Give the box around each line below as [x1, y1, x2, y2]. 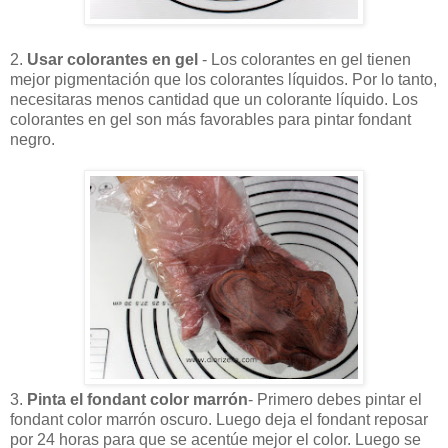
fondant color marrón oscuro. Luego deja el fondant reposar [10, 410, 428, 428]
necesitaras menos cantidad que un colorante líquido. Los [10, 90, 418, 108]
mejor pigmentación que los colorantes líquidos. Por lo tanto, [10, 70, 437, 88]
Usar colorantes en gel [27, 50, 198, 68]
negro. [10, 130, 55, 148]
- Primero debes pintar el [248, 390, 422, 408]
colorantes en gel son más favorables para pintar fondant [10, 110, 411, 128]
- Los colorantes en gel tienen [198, 50, 411, 68]
